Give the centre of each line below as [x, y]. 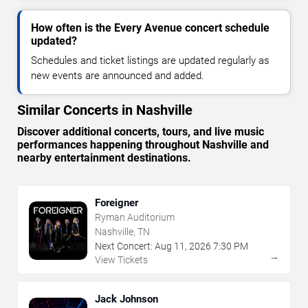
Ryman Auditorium [135, 217]
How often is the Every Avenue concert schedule [150, 27]
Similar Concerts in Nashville [105, 110]
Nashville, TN [122, 231]
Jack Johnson [126, 299]
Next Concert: [124, 246]
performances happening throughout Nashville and [143, 144]
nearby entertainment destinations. [104, 157]
